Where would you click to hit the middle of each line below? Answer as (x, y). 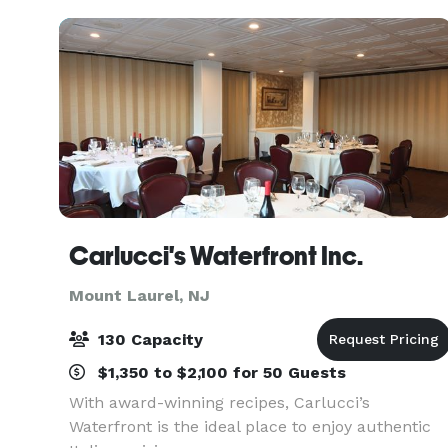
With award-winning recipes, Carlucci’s (219, 402)
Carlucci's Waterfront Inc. (216, 256)
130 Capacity (148, 339)
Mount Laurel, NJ (139, 295)
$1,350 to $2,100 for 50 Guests (219, 372)
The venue (110, 18)
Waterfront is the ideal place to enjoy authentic (250, 426)
